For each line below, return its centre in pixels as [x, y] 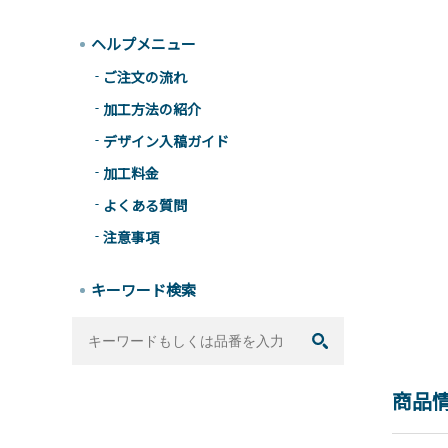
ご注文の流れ [145, 77]
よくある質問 [145, 205]
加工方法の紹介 [152, 109]
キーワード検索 [143, 289]
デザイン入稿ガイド [166, 141]
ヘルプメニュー [143, 43]
